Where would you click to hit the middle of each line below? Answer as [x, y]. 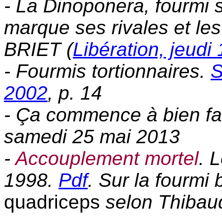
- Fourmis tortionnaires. [107, 71]
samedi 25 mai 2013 [92, 137]
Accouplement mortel [107, 159]
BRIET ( [38, 50]
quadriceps [52, 202]
